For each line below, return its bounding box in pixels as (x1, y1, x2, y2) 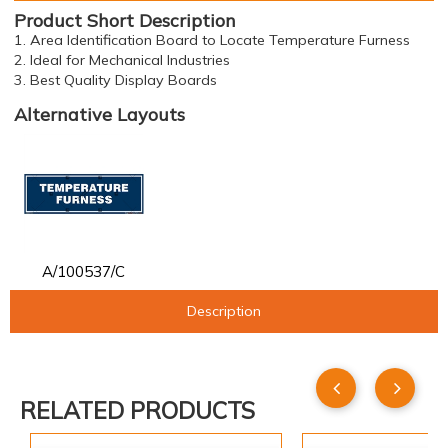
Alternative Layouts (14, 103, 185, 126)
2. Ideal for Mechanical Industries (14, 51, 230, 69)
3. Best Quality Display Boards (14, 71, 217, 89)
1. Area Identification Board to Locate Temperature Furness (14, 31, 410, 49)
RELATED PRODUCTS (20, 396, 255, 426)
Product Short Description (14, 9, 236, 32)
